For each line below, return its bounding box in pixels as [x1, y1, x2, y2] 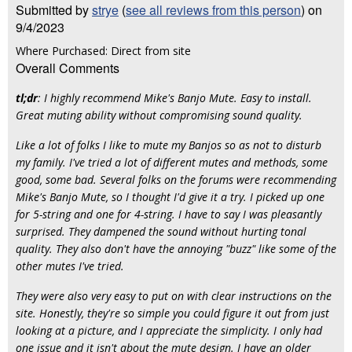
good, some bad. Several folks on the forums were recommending [16, 172, 336, 187]
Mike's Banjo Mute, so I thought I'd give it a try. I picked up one [16, 189, 324, 204]
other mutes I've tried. [16, 258, 124, 273]
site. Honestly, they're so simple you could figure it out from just [16, 306, 329, 321]
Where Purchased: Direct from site [16, 43, 191, 58]
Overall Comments [16, 59, 119, 77]
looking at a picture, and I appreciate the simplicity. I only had [16, 323, 322, 338]
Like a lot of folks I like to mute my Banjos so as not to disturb [16, 137, 321, 152]
